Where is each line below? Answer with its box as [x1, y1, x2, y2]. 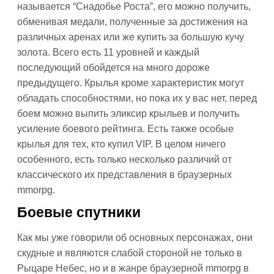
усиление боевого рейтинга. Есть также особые [17, 124, 234, 134]
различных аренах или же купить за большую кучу [17, 32, 244, 42]
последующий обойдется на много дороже [17, 62, 210, 73]
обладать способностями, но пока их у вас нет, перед [17, 93, 257, 103]
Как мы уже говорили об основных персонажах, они [17, 232, 253, 243]
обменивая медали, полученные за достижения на [17, 17, 248, 27]
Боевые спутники [17, 204, 141, 220]
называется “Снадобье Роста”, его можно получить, [17, 1, 251, 12]
